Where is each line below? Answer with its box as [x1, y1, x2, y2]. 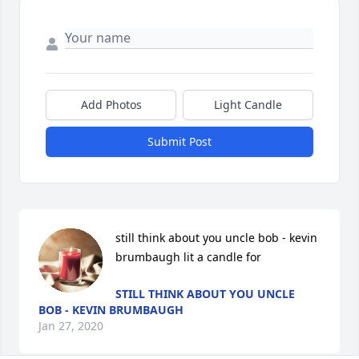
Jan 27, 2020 [38, 318, 103, 334]
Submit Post [147, 134, 212, 150]
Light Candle [214, 97, 282, 113]
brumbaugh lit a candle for [115, 249, 261, 265]
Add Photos [80, 97, 142, 113]
